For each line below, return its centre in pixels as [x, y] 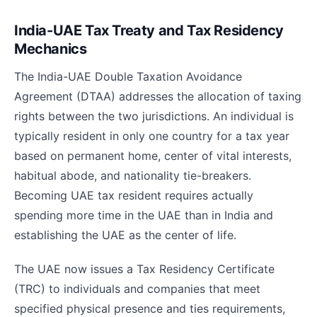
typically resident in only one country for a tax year [152, 136]
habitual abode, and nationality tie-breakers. [133, 176]
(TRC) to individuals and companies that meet [137, 289]
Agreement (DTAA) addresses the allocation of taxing [158, 97]
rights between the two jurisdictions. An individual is [154, 116]
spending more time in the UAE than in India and [144, 215]
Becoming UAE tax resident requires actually [134, 196]
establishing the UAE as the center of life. [125, 235]
